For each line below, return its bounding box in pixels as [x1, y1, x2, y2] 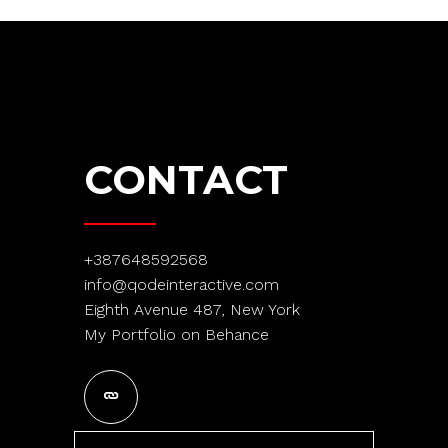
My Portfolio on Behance [84, 324, 269, 344]
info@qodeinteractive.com [84, 274, 279, 294]
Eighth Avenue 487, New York [84, 299, 300, 319]
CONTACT [84, 154, 288, 204]
